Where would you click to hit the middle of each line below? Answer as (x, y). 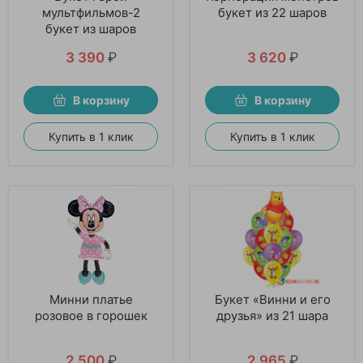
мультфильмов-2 (91, 12)
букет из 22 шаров (272, 12)
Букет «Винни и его (272, 299)
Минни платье (91, 299)
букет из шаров (91, 28)
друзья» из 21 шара (272, 315)
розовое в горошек (91, 315)
